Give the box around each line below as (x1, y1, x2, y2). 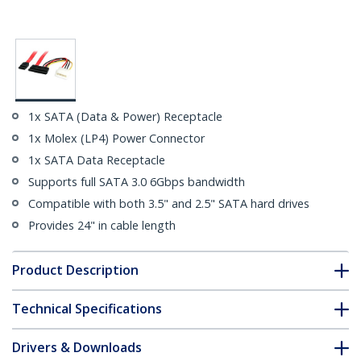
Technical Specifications (12, 300, 162, 318)
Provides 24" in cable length (28, 218, 176, 234)
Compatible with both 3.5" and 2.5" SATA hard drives (28, 196, 309, 212)
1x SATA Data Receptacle (28, 152, 165, 168)
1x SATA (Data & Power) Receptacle (28, 109, 222, 125)
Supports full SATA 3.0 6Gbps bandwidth (28, 174, 245, 190)
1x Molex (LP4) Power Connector (28, 131, 205, 147)
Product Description (12, 261, 139, 280)
